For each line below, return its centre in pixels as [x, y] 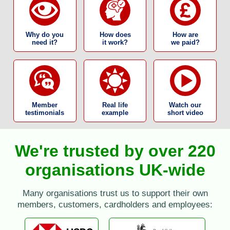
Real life [115, 105]
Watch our [185, 105]
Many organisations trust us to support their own [115, 193]
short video [185, 113]
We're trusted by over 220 [115, 151]
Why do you [45, 35]
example [115, 113]
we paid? [185, 43]
